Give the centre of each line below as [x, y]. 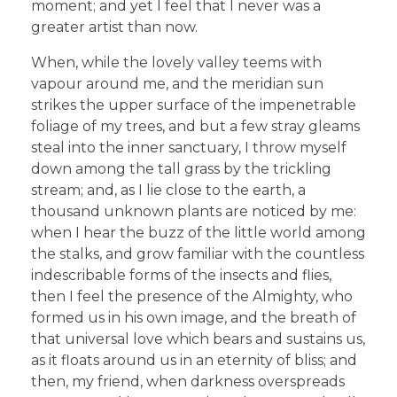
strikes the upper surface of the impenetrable [194, 105]
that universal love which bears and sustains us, [198, 339]
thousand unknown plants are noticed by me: [194, 212]
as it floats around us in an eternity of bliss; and [194, 361]
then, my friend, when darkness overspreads [188, 382]
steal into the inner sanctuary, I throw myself [189, 148]
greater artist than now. [114, 27]
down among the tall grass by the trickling [181, 169]
